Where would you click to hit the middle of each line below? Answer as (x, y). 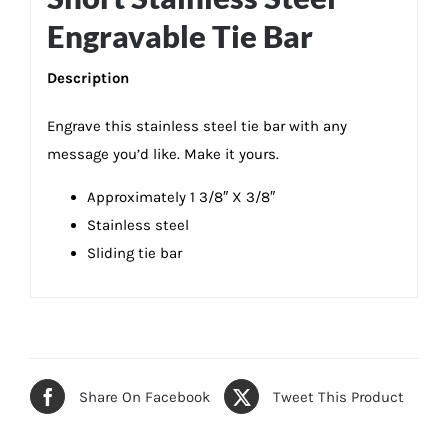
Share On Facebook (144, 396)
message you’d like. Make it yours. (162, 153)
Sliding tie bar (134, 252)
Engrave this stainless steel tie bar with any (196, 125)
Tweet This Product (338, 396)
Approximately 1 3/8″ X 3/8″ (180, 196)
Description (87, 77)
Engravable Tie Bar (179, 35)
